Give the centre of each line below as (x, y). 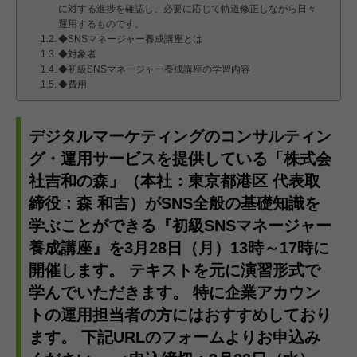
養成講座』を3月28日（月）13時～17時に (179, 248)
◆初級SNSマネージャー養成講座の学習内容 (155, 70)
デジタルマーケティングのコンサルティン (180, 137)
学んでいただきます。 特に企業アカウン (175, 293)
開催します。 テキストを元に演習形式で (175, 271)
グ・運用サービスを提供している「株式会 (180, 159)
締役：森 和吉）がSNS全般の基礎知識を (175, 204)
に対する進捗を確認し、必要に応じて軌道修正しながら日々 (188, 9)
